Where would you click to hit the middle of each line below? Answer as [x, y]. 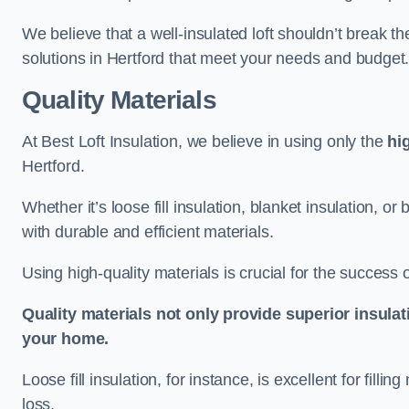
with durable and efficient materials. [148, 232]
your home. [66, 339]
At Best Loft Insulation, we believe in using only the [205, 142]
